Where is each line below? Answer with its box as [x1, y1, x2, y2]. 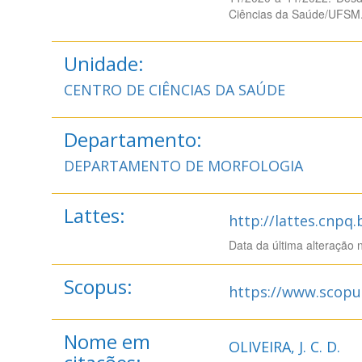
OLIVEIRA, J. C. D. [228, 337, 340, 356]
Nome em [63, 328, 150, 355]
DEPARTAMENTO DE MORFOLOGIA [63, 156, 303, 175]
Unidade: [63, 50, 144, 77]
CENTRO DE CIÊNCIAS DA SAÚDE [63, 80, 285, 99]
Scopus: [63, 273, 133, 300]
